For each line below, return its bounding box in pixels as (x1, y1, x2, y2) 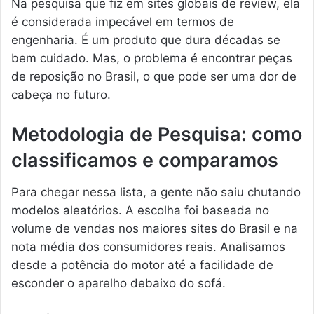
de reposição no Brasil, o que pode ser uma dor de (11, 69, 296, 84)
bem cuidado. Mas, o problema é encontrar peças (11, 51, 292, 66)
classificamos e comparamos (11, 149, 278, 172)
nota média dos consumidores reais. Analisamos (11, 239, 285, 254)
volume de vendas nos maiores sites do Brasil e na (11, 221, 298, 235)
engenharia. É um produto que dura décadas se (11, 33, 280, 48)
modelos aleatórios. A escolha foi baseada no (11, 203, 269, 217)
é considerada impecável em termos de (11, 15, 234, 29)
